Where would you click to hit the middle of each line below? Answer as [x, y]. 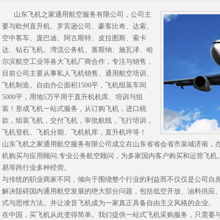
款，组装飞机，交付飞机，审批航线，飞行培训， [78, 121]
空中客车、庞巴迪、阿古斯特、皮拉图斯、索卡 [74, 38]
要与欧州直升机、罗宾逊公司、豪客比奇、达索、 [78, 26]
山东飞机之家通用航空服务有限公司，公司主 [77, 14]
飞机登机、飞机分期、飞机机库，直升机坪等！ [74, 132]
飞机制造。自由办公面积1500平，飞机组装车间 [74, 85]
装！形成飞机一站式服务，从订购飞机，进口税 [74, 109]
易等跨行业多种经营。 [36, 168]
